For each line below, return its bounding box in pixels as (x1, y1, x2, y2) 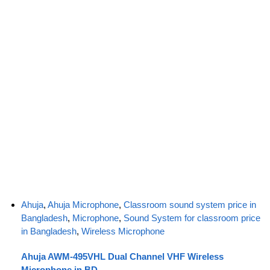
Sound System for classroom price (124, 213, 260, 224)
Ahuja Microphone (48, 199, 119, 210)
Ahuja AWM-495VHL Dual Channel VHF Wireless (21, 251, 224, 262)
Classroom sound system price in (124, 199, 256, 210)
